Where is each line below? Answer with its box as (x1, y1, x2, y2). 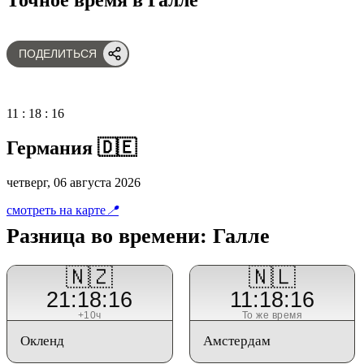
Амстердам (202, 332, 271, 349)
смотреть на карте (6, 202, 106, 217)
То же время (241, 310, 303, 320)
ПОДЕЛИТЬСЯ (19, 47, 97, 60)
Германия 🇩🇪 (6, 136, 136, 158)
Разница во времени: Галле (6, 223, 270, 248)
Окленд (20, 332, 64, 349)
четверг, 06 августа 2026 (6, 175, 141, 189)
